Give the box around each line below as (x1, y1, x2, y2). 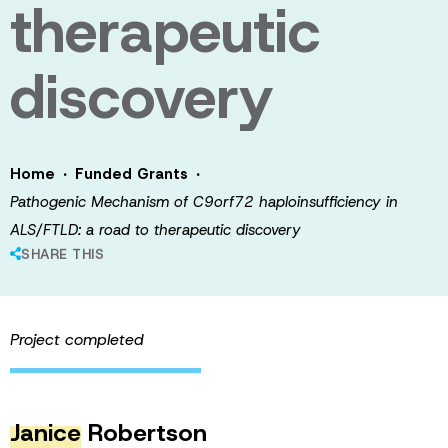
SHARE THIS (21, 245, 104, 263)
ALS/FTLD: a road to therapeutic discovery (10, 220, 301, 240)
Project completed (10, 329, 144, 350)
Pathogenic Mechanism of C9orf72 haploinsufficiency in (10, 192, 398, 212)
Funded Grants (75, 164, 188, 184)
